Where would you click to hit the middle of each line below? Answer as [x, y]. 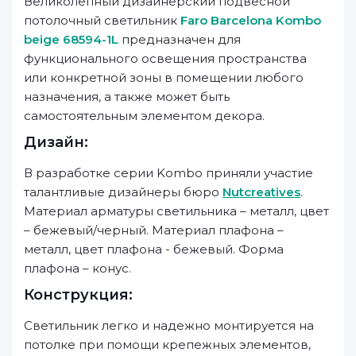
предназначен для [180, 39]
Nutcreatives [261, 192]
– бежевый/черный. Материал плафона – [154, 230]
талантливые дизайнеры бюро [123, 192]
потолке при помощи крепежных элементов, [167, 344]
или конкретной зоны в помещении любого [164, 77]
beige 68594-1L [71, 39]
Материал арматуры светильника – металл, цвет [176, 211]
